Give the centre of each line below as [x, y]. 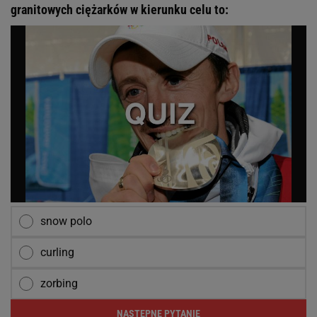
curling [57, 253]
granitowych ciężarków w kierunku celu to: [120, 10]
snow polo [66, 221]
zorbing [59, 284]
